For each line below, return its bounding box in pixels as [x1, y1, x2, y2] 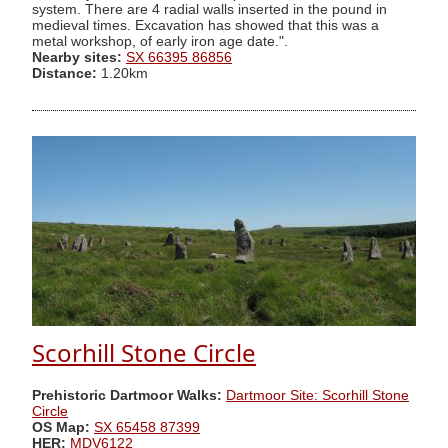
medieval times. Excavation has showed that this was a [32, 17, 379, 33]
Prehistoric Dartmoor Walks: [32, 387, 222, 403]
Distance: [32, 65, 97, 81]
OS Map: [32, 419, 90, 435]
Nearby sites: [32, 49, 122, 65]
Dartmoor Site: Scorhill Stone [226, 387, 409, 403]
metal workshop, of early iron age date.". [32, 33, 288, 49]
